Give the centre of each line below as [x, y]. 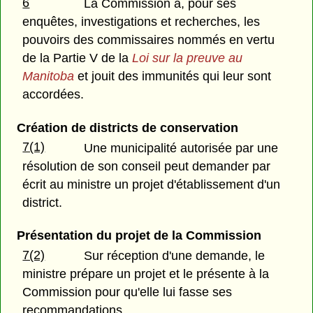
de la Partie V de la [78, 58]
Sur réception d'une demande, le [175, 255]
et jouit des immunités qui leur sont [173, 77]
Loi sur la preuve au [188, 58]
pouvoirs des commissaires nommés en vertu [149, 40]
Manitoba [49, 77]
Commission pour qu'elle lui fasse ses [128, 292]
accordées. [53, 95]
